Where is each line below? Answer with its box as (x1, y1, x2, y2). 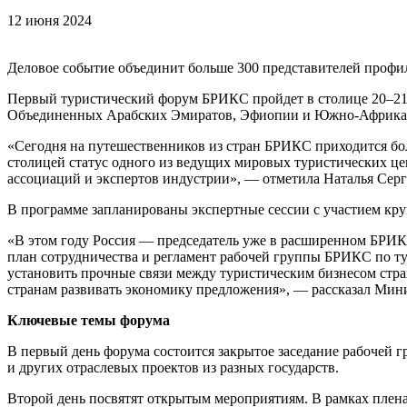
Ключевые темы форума (7, 313, 170, 329)
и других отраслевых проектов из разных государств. (7, 360, 339, 376)
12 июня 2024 (7, 13, 92, 29)
